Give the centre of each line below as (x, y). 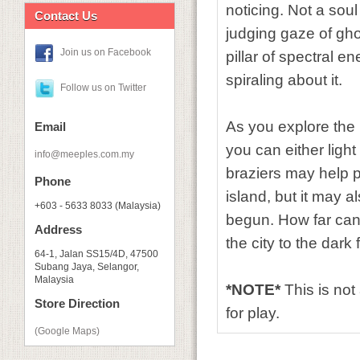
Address (58, 229)
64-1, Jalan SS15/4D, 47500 (96, 254)
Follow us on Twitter (103, 88)
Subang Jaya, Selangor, (87, 267)
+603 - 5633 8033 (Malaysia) (98, 206)
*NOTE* (255, 290)
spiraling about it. (284, 80)
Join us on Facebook (106, 53)
